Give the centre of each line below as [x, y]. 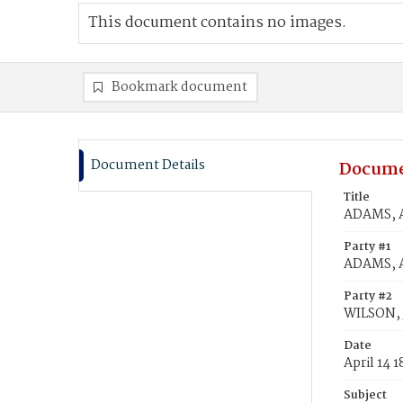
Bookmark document [179, 87]
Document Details [148, 166]
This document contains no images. [217, 23]
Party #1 [367, 247]
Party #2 [368, 296]
